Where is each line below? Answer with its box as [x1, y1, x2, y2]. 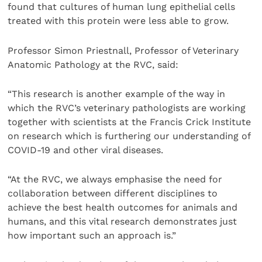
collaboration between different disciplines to [8, 188, 218, 199]
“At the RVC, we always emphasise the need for [8, 174, 223, 185]
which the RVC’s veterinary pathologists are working [8, 102, 246, 113]
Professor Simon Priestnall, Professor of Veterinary [8, 44, 239, 56]
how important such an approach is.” [8, 230, 177, 242]
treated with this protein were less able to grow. [8, 15, 229, 27]
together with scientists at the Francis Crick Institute [8, 116, 251, 127]
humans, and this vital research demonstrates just [8, 216, 237, 227]
